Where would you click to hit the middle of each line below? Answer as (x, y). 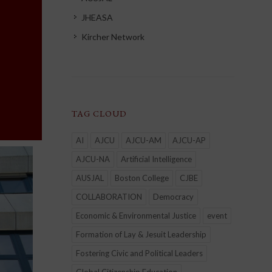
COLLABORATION (109, 197)
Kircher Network (113, 37)
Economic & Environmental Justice (136, 216)
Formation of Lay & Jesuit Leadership (141, 234)
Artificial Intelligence (156, 159)
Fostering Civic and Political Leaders (139, 253)
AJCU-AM (143, 140)
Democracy (173, 197)
